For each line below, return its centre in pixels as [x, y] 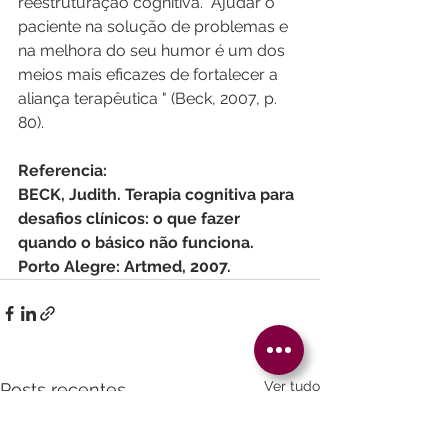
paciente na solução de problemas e [155, 26]
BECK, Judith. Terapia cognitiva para [158, 194]
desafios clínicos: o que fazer [131, 218]
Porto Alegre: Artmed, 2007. [124, 266]
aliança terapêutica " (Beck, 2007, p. [149, 98]
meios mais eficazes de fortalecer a [150, 74]
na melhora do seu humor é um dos [153, 50]
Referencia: [62, 170]
